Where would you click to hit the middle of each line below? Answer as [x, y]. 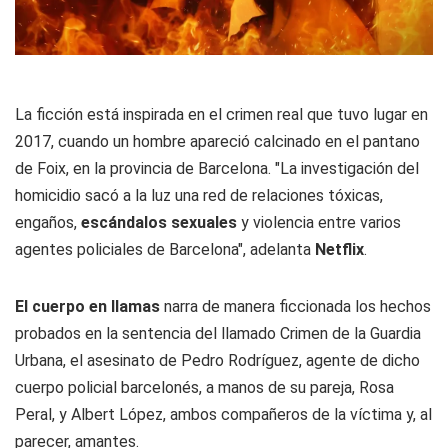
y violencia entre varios [319, 223]
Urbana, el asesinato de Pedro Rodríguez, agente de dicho [217, 361]
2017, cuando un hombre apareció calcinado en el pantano [217, 142]
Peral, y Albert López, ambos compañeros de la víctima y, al [223, 415]
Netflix [339, 250]
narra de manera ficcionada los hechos [295, 307]
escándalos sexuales [159, 223]
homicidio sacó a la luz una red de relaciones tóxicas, [199, 196]
